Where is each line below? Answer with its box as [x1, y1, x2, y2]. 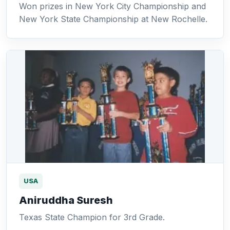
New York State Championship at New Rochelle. [19, 14, 207, 24]
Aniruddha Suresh [19, 194, 113, 206]
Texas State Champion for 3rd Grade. [19, 212, 165, 222]
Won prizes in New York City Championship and [19, 1, 206, 11]
